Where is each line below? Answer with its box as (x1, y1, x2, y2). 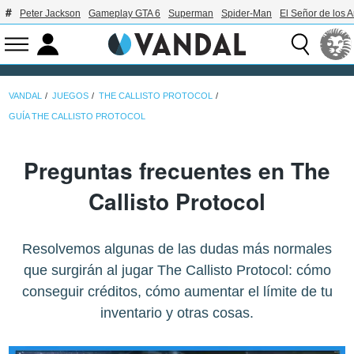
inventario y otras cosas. (100, 305, 254, 322)
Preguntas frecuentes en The (24, 154, 330, 187)
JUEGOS (52, 90, 89, 100)
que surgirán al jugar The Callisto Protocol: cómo (23, 262, 331, 279)
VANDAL (9, 90, 43, 100)
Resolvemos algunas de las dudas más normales (22, 241, 332, 258)
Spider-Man (221, 8, 272, 19)
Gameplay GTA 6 (88, 8, 160, 19)
